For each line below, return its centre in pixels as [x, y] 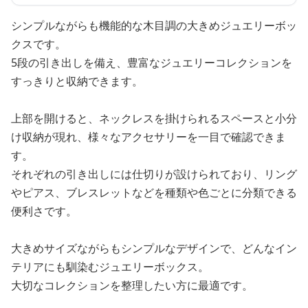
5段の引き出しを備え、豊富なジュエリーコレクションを [152, 63]
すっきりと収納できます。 [77, 81]
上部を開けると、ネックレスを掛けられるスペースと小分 [154, 119]
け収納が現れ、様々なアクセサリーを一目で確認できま [148, 137]
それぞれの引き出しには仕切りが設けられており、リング [154, 174]
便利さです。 [44, 211]
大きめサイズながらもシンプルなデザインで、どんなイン [154, 249]
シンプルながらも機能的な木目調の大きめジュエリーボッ [154, 26]
